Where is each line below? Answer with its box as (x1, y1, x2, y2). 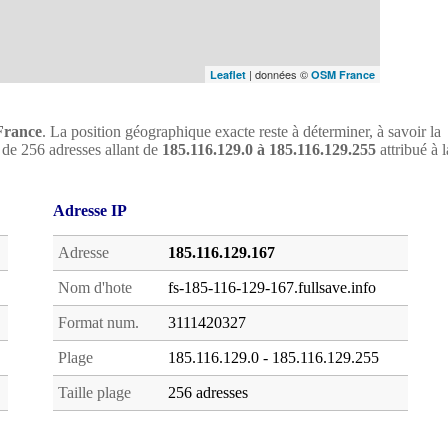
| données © (246, 66, 311, 82)
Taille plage (58, 384, 131, 401)
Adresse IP (53, 202, 127, 219)
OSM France (311, 67, 375, 82)
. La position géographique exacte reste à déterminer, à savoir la (42, 123, 441, 140)
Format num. (58, 314, 139, 331)
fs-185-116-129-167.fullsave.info (168, 279, 376, 296)
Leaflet (210, 67, 246, 82)
